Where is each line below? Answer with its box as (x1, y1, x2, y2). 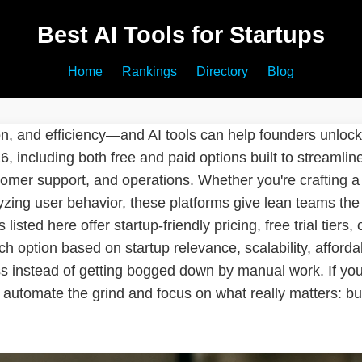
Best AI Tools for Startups (37, 22, 325, 48)
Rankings (122, 65, 177, 78)
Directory (196, 65, 248, 78)
